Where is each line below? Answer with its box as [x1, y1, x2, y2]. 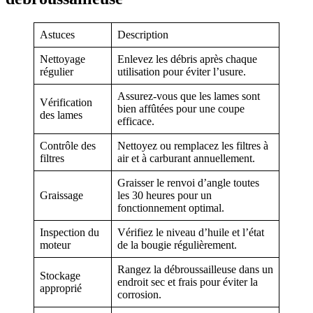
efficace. [117, 115, 154, 127]
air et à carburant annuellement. [117, 152, 255, 164]
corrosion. [117, 288, 161, 300]
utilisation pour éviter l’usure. [117, 65, 246, 78]
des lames [40, 108, 82, 121]
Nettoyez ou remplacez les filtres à [117, 139, 268, 152]
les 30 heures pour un [117, 189, 212, 201]
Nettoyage [40, 52, 85, 65]
